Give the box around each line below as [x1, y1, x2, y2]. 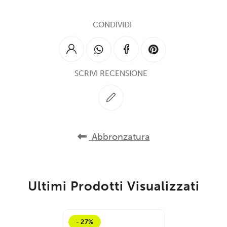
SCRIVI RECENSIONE [74, 69, 147, 79]
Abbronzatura [89, 131, 150, 143]
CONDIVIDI [93, 20, 132, 30]
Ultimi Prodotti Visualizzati [27, 178, 200, 195]
